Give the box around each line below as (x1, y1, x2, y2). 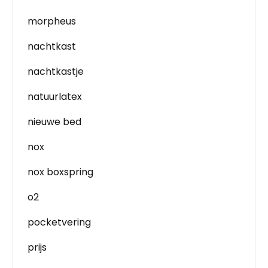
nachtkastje (28, 65, 84, 78)
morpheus (28, 14, 76, 28)
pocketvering (28, 215, 91, 229)
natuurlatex (28, 90, 82, 103)
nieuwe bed (28, 115, 81, 129)
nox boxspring (28, 165, 93, 179)
